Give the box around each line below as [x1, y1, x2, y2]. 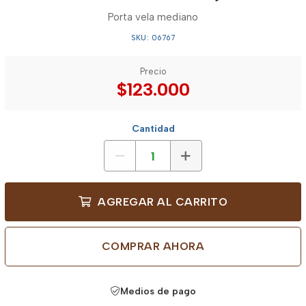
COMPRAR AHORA [101, 240, 205, 253]
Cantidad [131, 123, 175, 135]
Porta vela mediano [108, 11, 198, 23]
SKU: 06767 [131, 33, 175, 42]
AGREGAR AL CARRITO [94, 195, 227, 208]
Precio [139, 66, 167, 76]
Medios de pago [120, 286, 196, 297]
